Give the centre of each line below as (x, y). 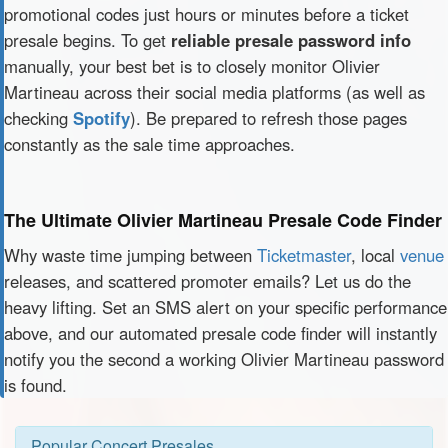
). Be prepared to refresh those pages (268, 118)
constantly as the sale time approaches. (149, 144)
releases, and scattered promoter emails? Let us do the (207, 281)
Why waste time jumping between (130, 255)
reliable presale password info (291, 40)
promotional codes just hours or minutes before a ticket (206, 14)
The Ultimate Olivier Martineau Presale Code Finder (223, 220)
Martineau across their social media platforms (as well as (214, 92)
